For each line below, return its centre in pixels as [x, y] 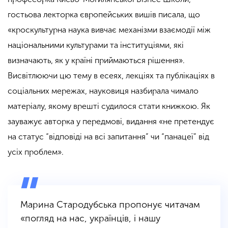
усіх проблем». [36, 152]
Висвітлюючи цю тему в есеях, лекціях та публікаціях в [111, 76]
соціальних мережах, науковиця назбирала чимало [103, 91]
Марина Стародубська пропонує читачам [110, 205]
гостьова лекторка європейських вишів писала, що [104, 15]
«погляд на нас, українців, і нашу [90, 219]
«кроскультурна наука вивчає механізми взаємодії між [109, 30]
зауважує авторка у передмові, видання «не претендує [111, 122]
